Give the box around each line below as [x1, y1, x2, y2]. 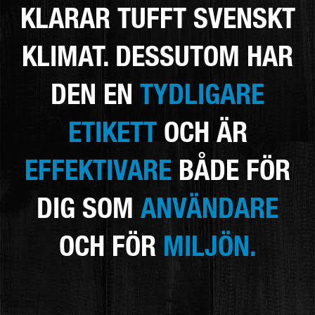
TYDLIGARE [140, 76, 264, 110]
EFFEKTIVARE [25, 152, 172, 186]
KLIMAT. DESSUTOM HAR [22, 38, 293, 72]
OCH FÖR [58, 228, 163, 262]
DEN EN [51, 76, 140, 110]
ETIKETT [67, 114, 157, 148]
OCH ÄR [156, 114, 247, 148]
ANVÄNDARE [141, 190, 278, 224]
